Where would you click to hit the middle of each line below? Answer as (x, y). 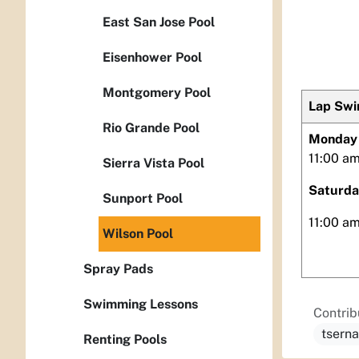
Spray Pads (118, 269)
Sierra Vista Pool (153, 163)
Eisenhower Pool (152, 57)
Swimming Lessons (141, 304)
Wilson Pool (138, 234)
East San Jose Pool (159, 22)
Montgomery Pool (157, 93)
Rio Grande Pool (151, 128)
